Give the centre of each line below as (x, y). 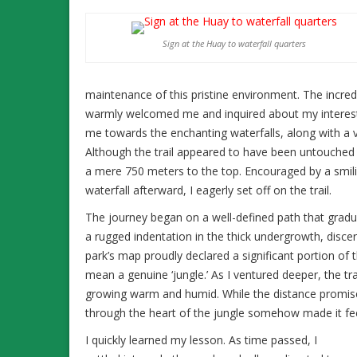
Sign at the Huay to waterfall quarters (234, 43)
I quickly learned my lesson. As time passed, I (201, 339)
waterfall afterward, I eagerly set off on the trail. (208, 190)
